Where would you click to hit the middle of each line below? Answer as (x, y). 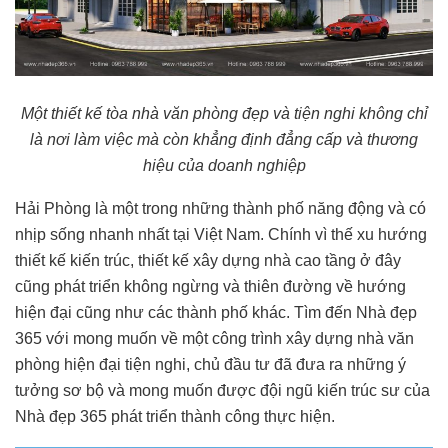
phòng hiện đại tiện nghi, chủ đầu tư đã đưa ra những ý (210, 365)
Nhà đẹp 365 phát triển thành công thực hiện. (175, 417)
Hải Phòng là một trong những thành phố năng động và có (220, 209)
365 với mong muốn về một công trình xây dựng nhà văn (214, 339)
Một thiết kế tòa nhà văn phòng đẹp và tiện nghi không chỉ (224, 114)
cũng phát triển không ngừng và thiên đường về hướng (210, 287)
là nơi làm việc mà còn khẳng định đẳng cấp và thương (224, 140)
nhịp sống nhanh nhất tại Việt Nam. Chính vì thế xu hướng (221, 235)
